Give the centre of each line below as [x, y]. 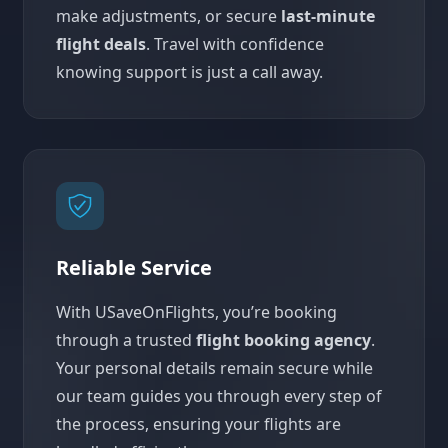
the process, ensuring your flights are [198, 424]
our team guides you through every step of [219, 396]
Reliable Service [134, 267]
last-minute [328, 16]
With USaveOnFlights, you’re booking [196, 312]
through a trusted [126, 340]
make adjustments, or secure [168, 16]
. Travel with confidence [235, 44]
